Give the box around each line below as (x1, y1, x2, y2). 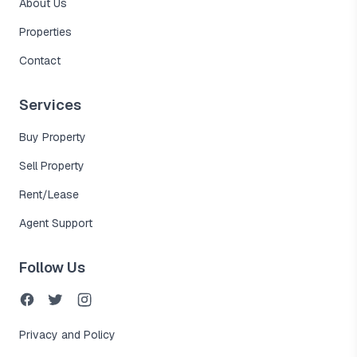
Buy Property (19, 130, 86, 144)
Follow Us (19, 258, 85, 277)
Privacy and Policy (19, 328, 116, 342)
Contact (19, 53, 61, 68)
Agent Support (19, 216, 92, 230)
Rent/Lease (19, 187, 79, 202)
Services (19, 96, 81, 114)
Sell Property (19, 159, 84, 173)
